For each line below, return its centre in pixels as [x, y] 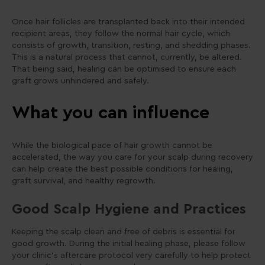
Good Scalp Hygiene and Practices [129, 209]
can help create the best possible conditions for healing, [122, 169]
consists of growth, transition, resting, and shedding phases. [131, 46]
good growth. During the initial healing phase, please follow [129, 243]
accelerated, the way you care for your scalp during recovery [132, 157]
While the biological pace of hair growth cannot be [112, 145]
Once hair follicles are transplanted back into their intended [128, 22]
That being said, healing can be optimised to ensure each [124, 70]
